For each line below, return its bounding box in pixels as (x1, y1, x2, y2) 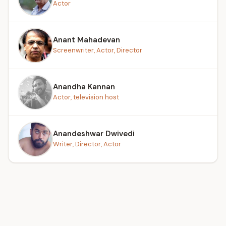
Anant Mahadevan (53, 34, 120, 45)
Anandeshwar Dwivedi (53, 128, 135, 139)
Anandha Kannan (53, 81, 115, 92)
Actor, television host (53, 92, 119, 101)
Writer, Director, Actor (53, 139, 121, 148)
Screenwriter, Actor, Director (53, 45, 142, 54)
